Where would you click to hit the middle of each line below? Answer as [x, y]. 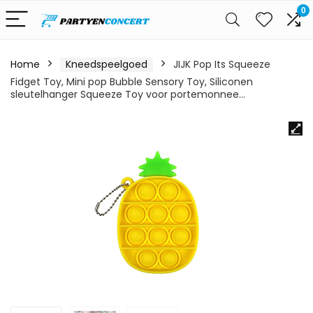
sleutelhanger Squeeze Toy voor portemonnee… [128, 94]
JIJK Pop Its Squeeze [222, 64]
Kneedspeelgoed [107, 64]
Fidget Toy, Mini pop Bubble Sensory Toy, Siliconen [132, 82]
